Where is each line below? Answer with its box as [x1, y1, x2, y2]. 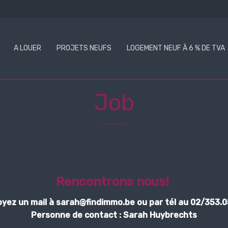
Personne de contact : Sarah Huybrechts [31, 210, 197, 220]
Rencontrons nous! [56, 175, 172, 189]
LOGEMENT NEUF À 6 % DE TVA [127, 44, 225, 52]
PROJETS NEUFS [56, 44, 111, 52]
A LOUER [14, 44, 41, 52]
